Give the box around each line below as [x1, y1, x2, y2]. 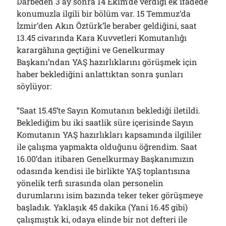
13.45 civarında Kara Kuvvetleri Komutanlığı [17, 32, 187, 43]
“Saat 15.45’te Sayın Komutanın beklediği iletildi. [17, 105, 201, 116]
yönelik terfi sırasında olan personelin [17, 178, 164, 188]
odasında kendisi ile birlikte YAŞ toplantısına [17, 165, 191, 176]
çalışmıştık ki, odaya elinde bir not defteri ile [17, 214, 188, 224]
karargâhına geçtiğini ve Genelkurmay [17, 44, 165, 55]
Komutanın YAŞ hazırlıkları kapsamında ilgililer [17, 129, 202, 140]
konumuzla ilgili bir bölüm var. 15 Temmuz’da [17, 8, 191, 19]
